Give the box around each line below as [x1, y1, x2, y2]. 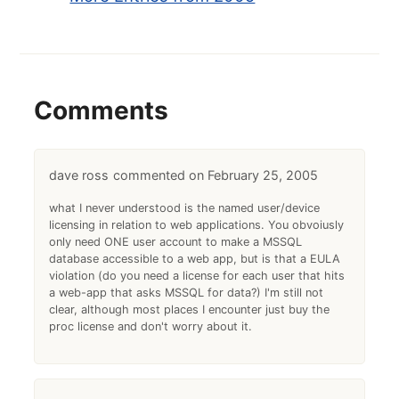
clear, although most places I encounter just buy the [49, 302, 330, 316]
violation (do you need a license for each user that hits [49, 268, 346, 282]
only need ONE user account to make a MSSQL [49, 234, 303, 248]
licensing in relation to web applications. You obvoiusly [49, 217, 345, 232]
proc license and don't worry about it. [49, 319, 253, 333]
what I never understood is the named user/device [49, 200, 321, 215]
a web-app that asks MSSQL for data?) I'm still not [49, 285, 324, 299]
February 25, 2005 [208, 167, 319, 183]
